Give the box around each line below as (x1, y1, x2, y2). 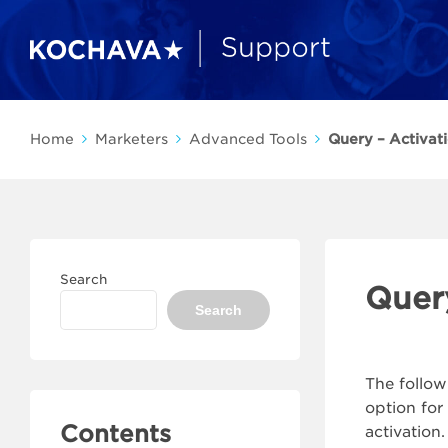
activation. (365, 423, 446, 441)
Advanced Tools (189, 131, 307, 147)
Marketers (95, 131, 168, 147)
